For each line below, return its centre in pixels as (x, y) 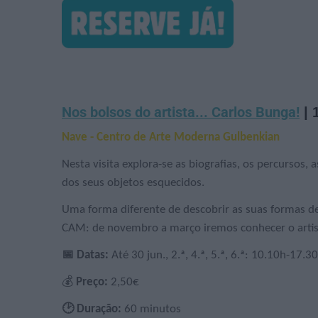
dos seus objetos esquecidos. (133, 183)
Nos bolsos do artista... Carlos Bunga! (181, 113)
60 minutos (151, 309)
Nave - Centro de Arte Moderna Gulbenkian (171, 138)
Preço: (92, 283)
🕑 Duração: (92, 309)
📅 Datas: (85, 256)
